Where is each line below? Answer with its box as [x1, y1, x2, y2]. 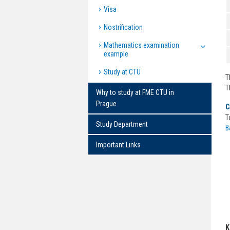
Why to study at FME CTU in [96, 88, 174, 97]
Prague [96, 100, 117, 108]
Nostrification [104, 23, 143, 31]
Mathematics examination [104, 41, 179, 49]
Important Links [96, 141, 141, 149]
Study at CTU [104, 68, 141, 76]
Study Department [96, 120, 148, 128]
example [104, 50, 128, 58]
